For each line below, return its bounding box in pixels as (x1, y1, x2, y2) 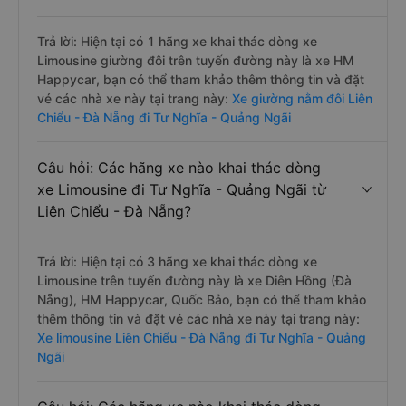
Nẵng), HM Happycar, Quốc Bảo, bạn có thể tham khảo (37, 292, 366, 307)
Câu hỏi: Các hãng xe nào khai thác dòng (37, 159, 321, 177)
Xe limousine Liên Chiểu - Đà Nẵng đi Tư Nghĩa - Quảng (37, 330, 366, 345)
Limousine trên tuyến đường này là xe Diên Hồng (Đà (37, 273, 352, 288)
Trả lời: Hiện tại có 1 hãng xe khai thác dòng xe (37, 34, 317, 49)
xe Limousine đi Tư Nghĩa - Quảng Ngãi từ (37, 180, 326, 198)
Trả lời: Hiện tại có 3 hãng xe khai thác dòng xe (37, 254, 317, 269)
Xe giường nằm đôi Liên (232, 91, 372, 106)
